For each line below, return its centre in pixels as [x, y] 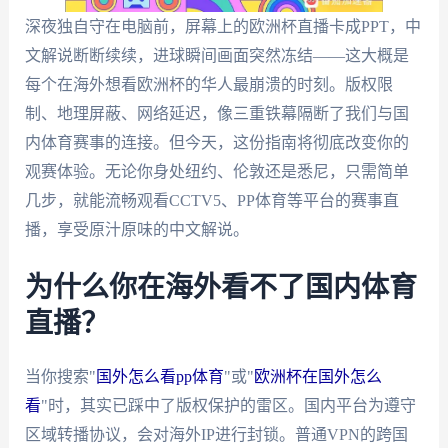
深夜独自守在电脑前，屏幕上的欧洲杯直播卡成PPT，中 [222, 26]
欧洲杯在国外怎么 [317, 376]
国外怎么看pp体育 [159, 376]
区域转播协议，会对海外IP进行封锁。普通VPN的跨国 [216, 434]
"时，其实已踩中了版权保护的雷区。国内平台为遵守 [228, 405]
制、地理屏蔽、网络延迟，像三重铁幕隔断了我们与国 [216, 113]
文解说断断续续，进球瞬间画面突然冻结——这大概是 [216, 55]
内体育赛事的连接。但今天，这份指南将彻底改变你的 [216, 142]
